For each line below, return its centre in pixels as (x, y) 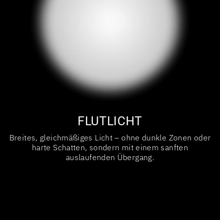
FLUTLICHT (110, 121)
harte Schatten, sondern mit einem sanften (110, 147)
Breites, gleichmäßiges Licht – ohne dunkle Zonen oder (110, 137)
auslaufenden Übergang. (110, 157)
